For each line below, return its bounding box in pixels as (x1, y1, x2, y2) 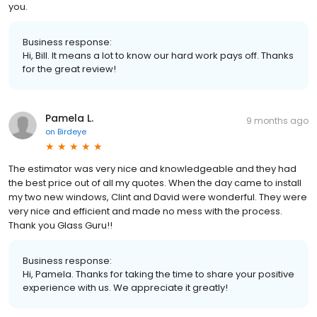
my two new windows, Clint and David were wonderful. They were (8, 190, 307, 204)
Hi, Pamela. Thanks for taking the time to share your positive (23, 267, 294, 281)
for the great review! (23, 62, 116, 76)
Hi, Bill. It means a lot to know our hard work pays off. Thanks (23, 48, 294, 62)
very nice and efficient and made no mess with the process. (8, 204, 282, 218)
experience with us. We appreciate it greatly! (23, 280, 228, 294)
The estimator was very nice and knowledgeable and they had (8, 161, 296, 175)
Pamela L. (45, 110, 93, 125)
